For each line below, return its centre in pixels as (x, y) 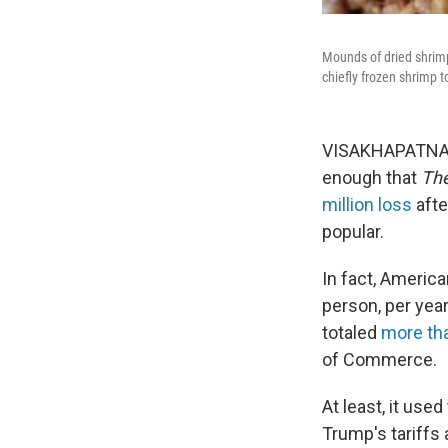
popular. (353, 231)
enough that (371, 177)
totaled (351, 332)
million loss (367, 204)
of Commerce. (379, 359)
